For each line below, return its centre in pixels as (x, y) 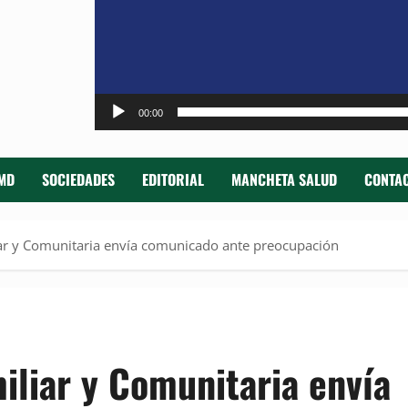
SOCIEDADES (78, 180)
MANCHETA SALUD (284, 180)
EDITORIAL (173, 180)
